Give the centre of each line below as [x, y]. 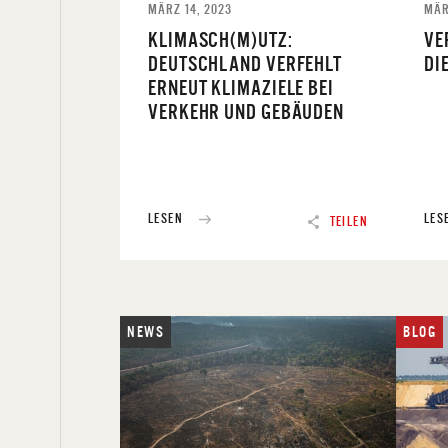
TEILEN [348, 222]
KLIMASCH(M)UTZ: [220, 40]
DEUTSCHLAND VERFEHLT [245, 64]
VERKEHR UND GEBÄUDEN [246, 112]
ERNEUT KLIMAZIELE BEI [241, 88]
